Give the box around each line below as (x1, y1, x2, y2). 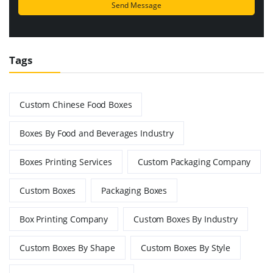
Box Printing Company (19, 213, 108, 225)
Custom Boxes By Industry (133, 213, 238, 225)
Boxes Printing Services (19, 155, 112, 168)
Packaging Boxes (101, 184, 168, 196)
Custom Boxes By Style (140, 241, 230, 253)
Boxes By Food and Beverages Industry (19, 127, 174, 139)
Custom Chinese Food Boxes (19, 98, 132, 110)
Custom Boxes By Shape (19, 241, 115, 253)
